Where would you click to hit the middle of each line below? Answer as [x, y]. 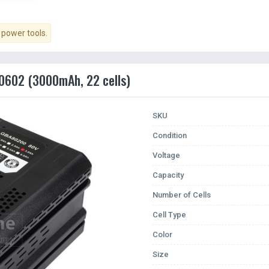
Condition [170, 135]
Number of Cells [182, 195]
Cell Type [169, 215]
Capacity [168, 175]
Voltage [166, 155]
